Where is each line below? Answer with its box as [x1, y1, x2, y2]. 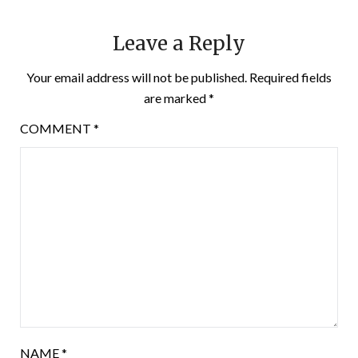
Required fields [249, 70, 332, 86]
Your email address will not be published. [26, 70, 247, 86]
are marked [144, 90, 209, 106]
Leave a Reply [113, 31, 245, 57]
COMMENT [20, 121, 93, 137]
